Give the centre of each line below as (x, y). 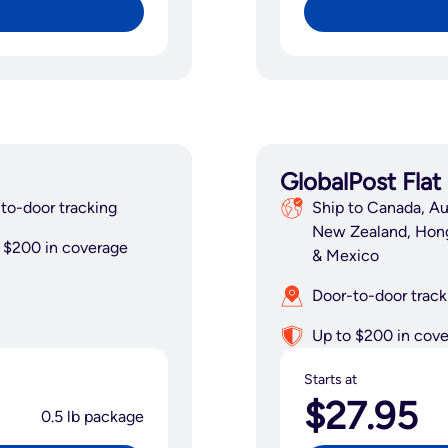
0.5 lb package (92, 416)
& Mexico (345, 255)
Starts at (330, 379)
